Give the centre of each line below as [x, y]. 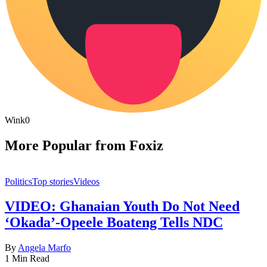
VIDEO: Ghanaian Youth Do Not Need [122, 207]
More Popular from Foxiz [84, 145]
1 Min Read [27, 259]
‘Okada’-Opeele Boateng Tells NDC [114, 223]
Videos [86, 181]
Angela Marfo [44, 248]
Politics [18, 181]
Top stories [53, 181]
